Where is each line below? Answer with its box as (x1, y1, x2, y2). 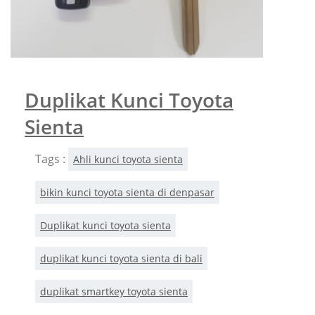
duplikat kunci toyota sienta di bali (40, 251, 202, 265)
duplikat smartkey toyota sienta (40, 284, 188, 298)
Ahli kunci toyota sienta (73, 152, 183, 166)
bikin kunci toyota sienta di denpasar (40, 185, 214, 199)
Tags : (35, 150, 68, 167)
